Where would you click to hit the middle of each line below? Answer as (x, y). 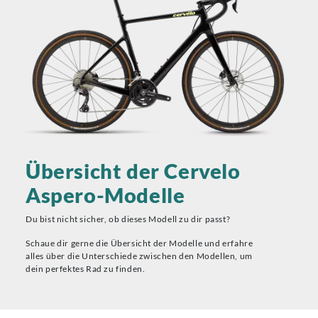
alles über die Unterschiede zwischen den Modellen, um (139, 256)
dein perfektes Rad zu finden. (87, 268)
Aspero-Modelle (105, 194)
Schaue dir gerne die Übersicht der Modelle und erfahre (139, 243)
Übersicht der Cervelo (133, 170)
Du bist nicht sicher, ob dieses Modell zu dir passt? (128, 219)
